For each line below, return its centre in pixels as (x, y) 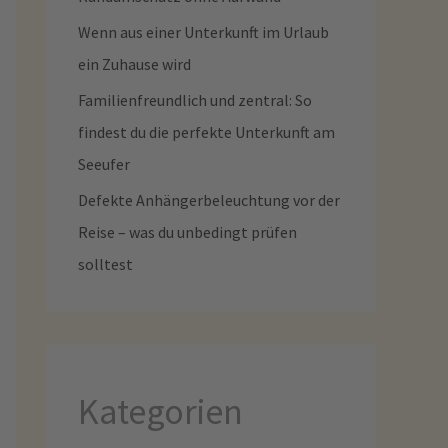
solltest (105, 264)
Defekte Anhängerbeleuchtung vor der (209, 200)
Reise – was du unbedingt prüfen (187, 232)
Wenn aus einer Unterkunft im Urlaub (203, 32)
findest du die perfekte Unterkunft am (206, 132)
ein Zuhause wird (134, 64)
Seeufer (104, 164)
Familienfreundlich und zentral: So (195, 100)
